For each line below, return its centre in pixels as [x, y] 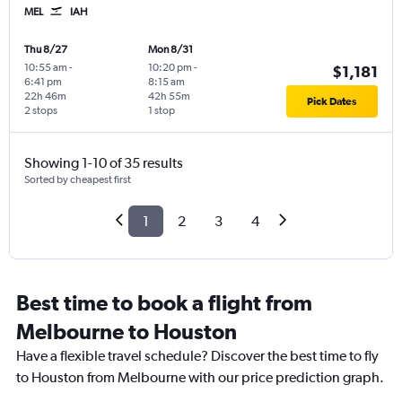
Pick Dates [332, 102]
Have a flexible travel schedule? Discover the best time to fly [197, 356]
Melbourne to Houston [127, 332]
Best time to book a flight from [164, 303]
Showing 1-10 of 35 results [104, 163]
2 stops [41, 111]
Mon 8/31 [170, 50]
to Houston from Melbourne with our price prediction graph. [200, 378]
